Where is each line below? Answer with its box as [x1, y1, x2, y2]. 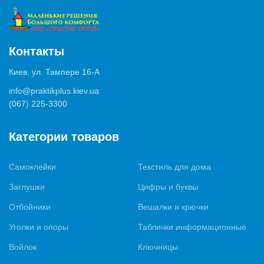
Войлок [9, 242, 37, 252]
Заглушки [9, 182, 45, 192]
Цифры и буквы [138, 182, 198, 192]
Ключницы [138, 242, 178, 252]
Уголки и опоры [9, 222, 68, 232]
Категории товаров [9, 130, 119, 144]
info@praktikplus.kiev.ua [9, 86, 99, 96]
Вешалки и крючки [138, 202, 209, 212]
